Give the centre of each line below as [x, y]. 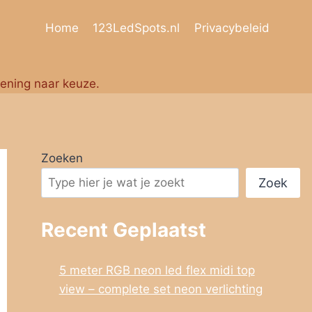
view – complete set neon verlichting [161, 289]
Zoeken [62, 158]
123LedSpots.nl [136, 28]
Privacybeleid [232, 28]
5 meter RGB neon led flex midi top [157, 271]
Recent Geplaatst [124, 230]
